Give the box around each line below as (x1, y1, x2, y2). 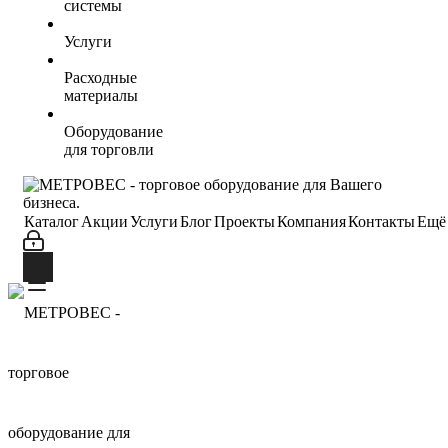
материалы (64, 86, 138, 104)
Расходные (64, 68, 137, 86)
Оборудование (64, 122, 163, 140)
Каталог (24, 212, 79, 230)
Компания (277, 212, 346, 230)
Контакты (348, 212, 415, 230)
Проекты (214, 212, 275, 230)
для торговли (64, 140, 154, 158)
